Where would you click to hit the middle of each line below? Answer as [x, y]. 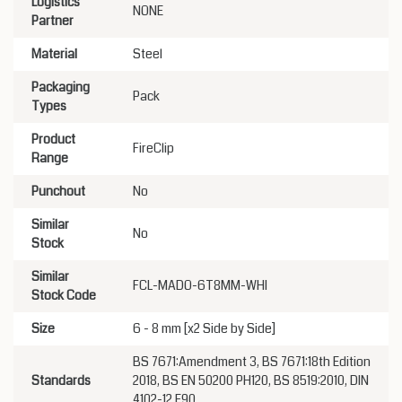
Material [54, 54]
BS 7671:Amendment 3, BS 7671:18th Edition [252, 362]
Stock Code [64, 295]
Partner [52, 21]
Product [53, 139]
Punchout [58, 191]
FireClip [153, 148]
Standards [61, 380]
